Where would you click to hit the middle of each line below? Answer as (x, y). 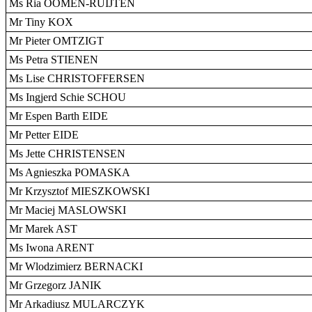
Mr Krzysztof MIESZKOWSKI (79, 191)
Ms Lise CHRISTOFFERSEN (77, 78)
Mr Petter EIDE (44, 135)
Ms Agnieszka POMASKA (70, 172)
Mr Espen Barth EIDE (58, 116)
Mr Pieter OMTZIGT (56, 41)
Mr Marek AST (43, 229)
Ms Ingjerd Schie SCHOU (68, 97)
